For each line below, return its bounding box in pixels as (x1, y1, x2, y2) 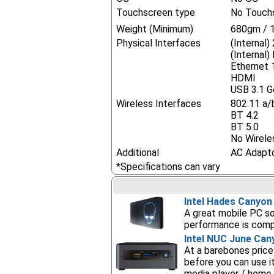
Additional (116, 147, 160, 158)
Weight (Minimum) (116, 23, 194, 35)
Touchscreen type (116, 7, 196, 18)
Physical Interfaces (116, 37, 201, 49)
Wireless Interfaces (116, 98, 202, 109)
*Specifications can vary (116, 161, 221, 172)
